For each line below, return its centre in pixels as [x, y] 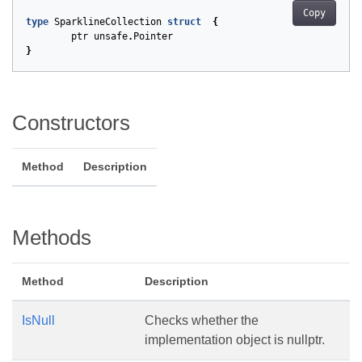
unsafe [111, 36]
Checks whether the [202, 320]
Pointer [153, 36]
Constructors [71, 123]
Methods [52, 238]
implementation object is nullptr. [235, 340]
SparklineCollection [108, 22]
